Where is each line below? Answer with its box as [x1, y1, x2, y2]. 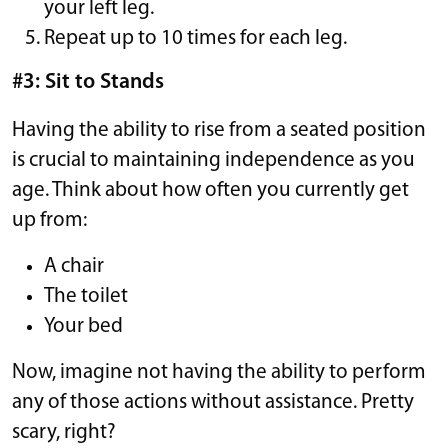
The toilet [44, 285, 128, 307]
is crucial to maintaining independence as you [12, 149, 415, 171]
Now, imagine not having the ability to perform [12, 361, 426, 383]
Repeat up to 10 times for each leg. [44, 27, 347, 49]
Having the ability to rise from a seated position [12, 119, 426, 141]
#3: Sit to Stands [12, 71, 169, 93]
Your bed [44, 315, 123, 337]
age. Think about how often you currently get [12, 179, 409, 201]
